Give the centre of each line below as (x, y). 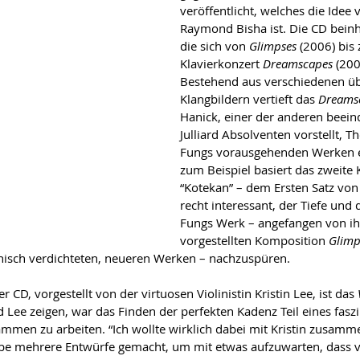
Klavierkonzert (221, 63)
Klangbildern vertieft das (249, 99)
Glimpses (273, 46)
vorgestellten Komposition (254, 240)
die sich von (215, 46)
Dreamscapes (298, 63)
